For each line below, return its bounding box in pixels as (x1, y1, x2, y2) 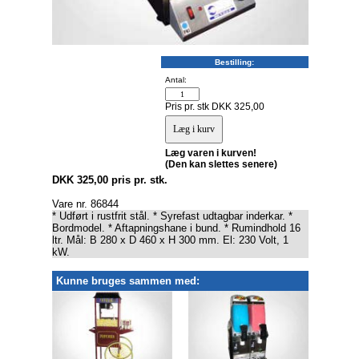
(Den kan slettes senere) (164, 159, 277, 170)
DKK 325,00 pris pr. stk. (51, 174, 167, 186)
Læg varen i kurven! (164, 147, 256, 159)
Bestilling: (215, 58, 254, 67)
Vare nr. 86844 (51, 198, 119, 210)
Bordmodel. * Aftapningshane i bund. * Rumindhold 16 (51, 222, 301, 234)
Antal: (164, 75, 187, 84)
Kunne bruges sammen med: (55, 275, 200, 287)
